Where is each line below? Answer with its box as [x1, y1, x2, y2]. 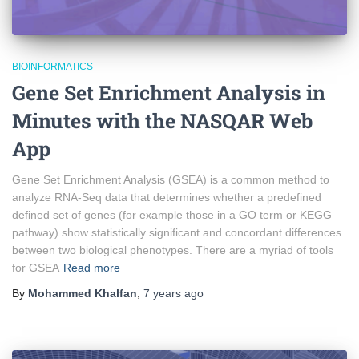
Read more [63, 261, 120, 275]
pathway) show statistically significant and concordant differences [12, 226, 341, 240]
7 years [143, 287, 181, 301]
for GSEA [12, 261, 59, 275]
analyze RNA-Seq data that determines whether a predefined [12, 191, 321, 204]
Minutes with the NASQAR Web [12, 107, 313, 135]
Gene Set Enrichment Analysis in [12, 79, 325, 107]
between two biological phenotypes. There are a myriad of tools [12, 244, 333, 257]
